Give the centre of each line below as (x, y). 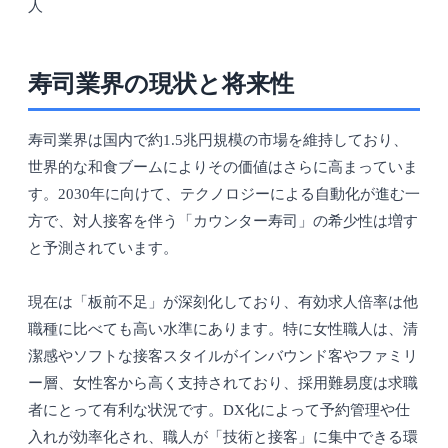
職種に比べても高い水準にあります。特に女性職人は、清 (223, 329)
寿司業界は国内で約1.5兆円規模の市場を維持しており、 (218, 140)
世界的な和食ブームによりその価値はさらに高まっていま (223, 167)
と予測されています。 (103, 248)
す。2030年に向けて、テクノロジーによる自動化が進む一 (224, 194)
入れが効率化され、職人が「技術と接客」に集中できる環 (223, 437)
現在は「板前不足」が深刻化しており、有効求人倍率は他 (223, 302)
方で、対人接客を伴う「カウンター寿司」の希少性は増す (223, 221)
